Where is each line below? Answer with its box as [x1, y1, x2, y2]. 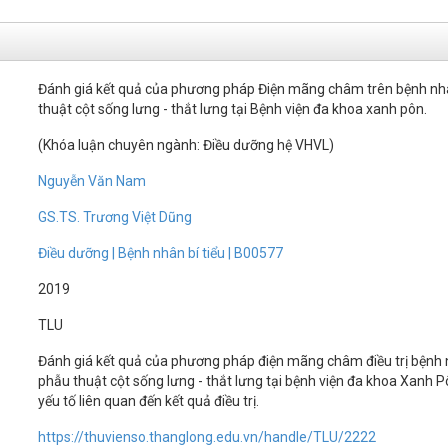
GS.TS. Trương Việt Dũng [38, 209, 193, 225]
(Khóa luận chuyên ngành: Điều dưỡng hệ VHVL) [38, 137, 335, 153]
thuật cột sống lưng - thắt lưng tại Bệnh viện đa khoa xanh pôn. [38, 101, 428, 117]
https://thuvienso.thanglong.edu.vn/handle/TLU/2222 [38, 429, 377, 445]
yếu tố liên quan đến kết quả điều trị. [38, 393, 260, 409]
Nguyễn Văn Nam [38, 173, 147, 189]
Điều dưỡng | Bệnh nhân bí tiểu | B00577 [38, 245, 284, 261]
